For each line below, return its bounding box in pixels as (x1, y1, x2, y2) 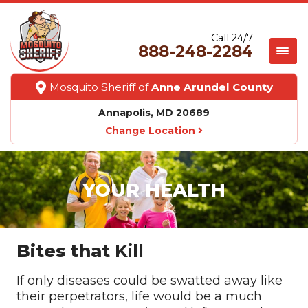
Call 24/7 (211, 32, 253, 44)
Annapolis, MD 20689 (98, 107, 210, 118)
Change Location (105, 125, 198, 136)
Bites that (16, 240, 115, 261)
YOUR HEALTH (82, 178, 225, 201)
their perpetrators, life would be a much (16, 289, 262, 304)
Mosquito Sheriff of (49, 80, 151, 93)
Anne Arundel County (151, 80, 273, 93)
